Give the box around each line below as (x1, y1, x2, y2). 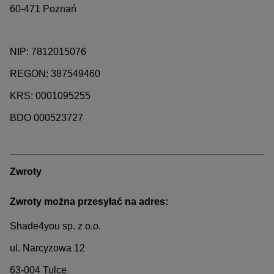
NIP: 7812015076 (10, 46, 86, 57)
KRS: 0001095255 (10, 91, 91, 102)
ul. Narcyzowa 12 (10, 242, 85, 253)
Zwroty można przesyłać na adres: (10, 196, 168, 207)
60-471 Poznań (10, 4, 76, 15)
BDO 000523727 (10, 113, 83, 124)
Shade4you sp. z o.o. (10, 220, 101, 231)
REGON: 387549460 (10, 68, 100, 80)
